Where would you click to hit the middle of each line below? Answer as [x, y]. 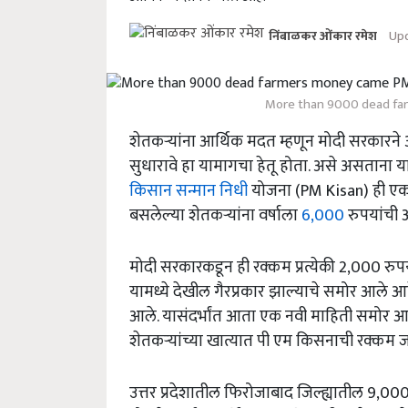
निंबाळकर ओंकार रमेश [324, 36]
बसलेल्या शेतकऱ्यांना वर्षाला [215, 216]
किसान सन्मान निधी [189, 191]
